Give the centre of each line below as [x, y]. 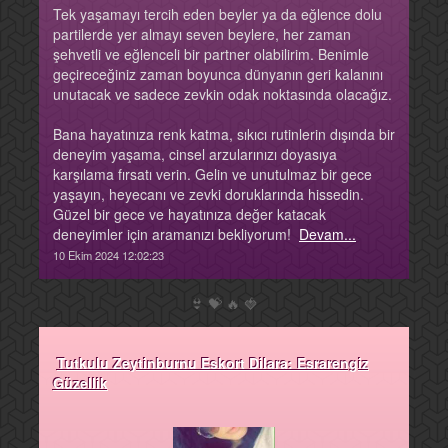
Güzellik [80, 382]
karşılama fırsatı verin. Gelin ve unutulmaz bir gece [212, 173]
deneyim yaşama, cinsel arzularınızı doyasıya [195, 153]
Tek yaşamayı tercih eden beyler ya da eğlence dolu [217, 13]
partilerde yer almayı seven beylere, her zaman [202, 33]
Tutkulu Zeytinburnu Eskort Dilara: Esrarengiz [213, 362]
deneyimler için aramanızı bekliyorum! [174, 233]
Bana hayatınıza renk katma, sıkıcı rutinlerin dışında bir [224, 133]
